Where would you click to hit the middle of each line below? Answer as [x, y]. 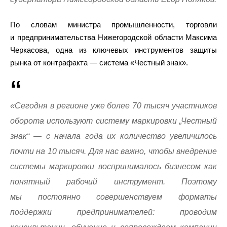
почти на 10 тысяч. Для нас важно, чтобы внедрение [113, 151]
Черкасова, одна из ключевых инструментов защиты [113, 50]
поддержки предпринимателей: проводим [113, 212]
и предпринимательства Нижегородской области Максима [113, 37]
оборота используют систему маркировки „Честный [113, 121]
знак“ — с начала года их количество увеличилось [113, 136]
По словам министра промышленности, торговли [113, 25]
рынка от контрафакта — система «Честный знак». [99, 63]
